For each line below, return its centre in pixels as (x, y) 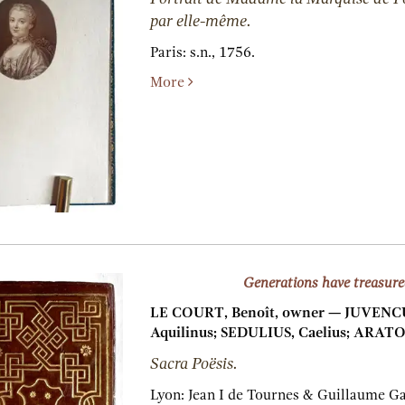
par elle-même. (200, 22)
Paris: (170, 53)
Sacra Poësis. (193, 363)
